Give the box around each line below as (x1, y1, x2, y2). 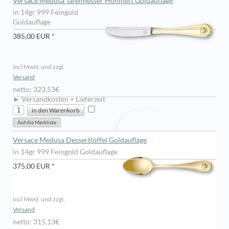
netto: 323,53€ (13, 85, 59, 94)
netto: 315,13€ (13, 218, 59, 226)
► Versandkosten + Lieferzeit (13, 95, 105, 103)
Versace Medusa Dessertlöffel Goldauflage (13, 136, 147, 144)
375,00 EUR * (13, 162, 55, 170)
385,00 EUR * (13, 32, 55, 40)
